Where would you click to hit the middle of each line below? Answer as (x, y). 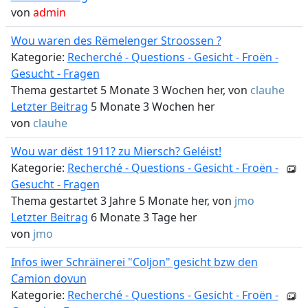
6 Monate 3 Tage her (142, 217)
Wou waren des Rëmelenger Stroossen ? (116, 41)
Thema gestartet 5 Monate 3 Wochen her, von (130, 90)
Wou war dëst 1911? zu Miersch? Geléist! (116, 151)
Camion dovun (48, 278)
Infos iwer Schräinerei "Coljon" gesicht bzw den (134, 262)
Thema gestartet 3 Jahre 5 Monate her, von (122, 201)
